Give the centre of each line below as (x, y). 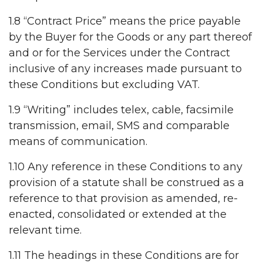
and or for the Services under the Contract (119, 53)
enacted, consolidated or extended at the (118, 215)
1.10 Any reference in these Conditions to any (126, 167)
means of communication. (78, 142)
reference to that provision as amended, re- (123, 199)
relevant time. (45, 230)
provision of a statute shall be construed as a (127, 183)
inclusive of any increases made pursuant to (125, 69)
